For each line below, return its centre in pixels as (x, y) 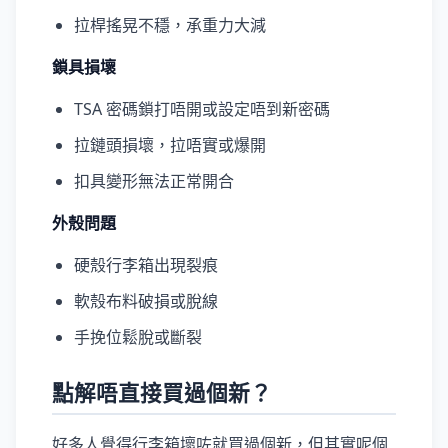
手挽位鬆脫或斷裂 (138, 337)
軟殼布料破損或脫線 (146, 301)
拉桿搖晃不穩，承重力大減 (170, 25)
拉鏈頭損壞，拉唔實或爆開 (170, 145)
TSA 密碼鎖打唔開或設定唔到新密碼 (202, 109)
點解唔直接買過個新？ (162, 392)
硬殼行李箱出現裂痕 (146, 265)
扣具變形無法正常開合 (154, 181)
